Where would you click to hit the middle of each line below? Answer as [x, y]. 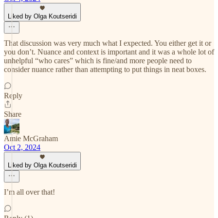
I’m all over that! [29, 192]
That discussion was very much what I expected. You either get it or [108, 43]
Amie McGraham [31, 138]
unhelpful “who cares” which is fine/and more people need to [98, 61]
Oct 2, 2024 [22, 147]
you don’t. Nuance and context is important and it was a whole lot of [109, 52]
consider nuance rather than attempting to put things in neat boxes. [105, 69]
